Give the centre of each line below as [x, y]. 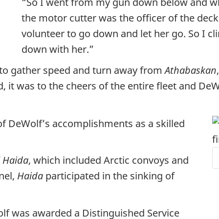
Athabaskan [191, 70]
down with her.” [58, 49]
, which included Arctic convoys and [109, 160]
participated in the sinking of [109, 176]
